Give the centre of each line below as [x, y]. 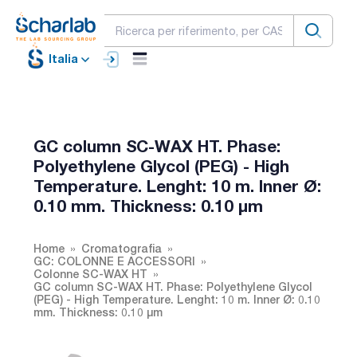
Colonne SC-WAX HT [90, 273]
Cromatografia [122, 248]
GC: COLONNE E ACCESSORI [114, 261]
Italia [63, 59]
